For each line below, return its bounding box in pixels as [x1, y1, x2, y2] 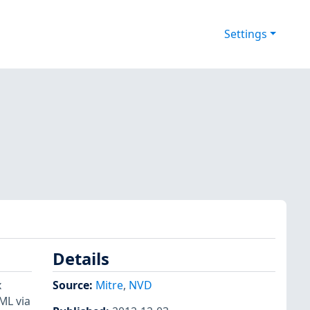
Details [53, 248, 109, 271]
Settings [224, 26, 267, 42]
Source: [53, 277, 95, 293]
